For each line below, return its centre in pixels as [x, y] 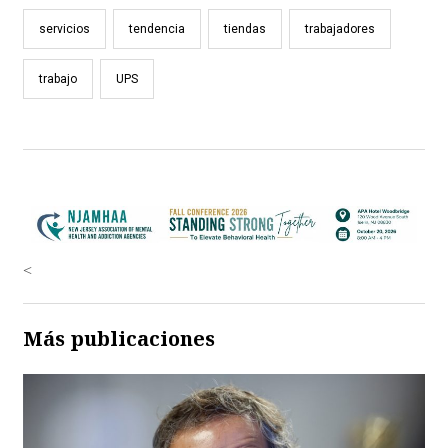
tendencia [157, 28]
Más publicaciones [119, 339]
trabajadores [340, 28]
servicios [64, 28]
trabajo [58, 78]
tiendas [245, 28]
